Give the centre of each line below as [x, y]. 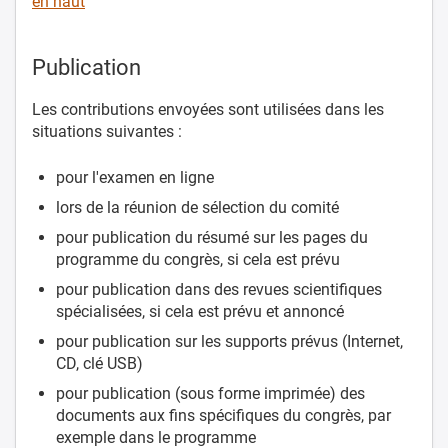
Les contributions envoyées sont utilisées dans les [208, 109]
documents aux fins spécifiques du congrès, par [223, 415]
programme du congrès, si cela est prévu [198, 259]
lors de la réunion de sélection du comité [197, 207]
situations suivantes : [109, 131]
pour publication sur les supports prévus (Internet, [229, 341]
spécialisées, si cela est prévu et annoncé [200, 311]
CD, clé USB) [99, 363]
